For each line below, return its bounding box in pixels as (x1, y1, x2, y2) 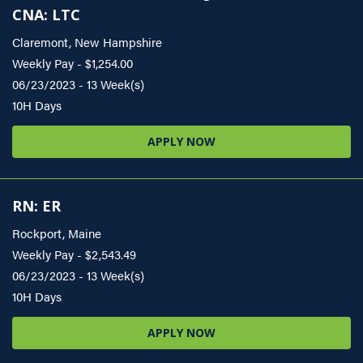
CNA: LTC (12, 5, 80, 25)
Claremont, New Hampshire (12, 33, 162, 51)
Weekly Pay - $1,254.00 (12, 54, 133, 72)
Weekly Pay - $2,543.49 (12, 246, 136, 263)
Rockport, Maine (12, 224, 101, 242)
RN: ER (12, 196, 61, 216)
